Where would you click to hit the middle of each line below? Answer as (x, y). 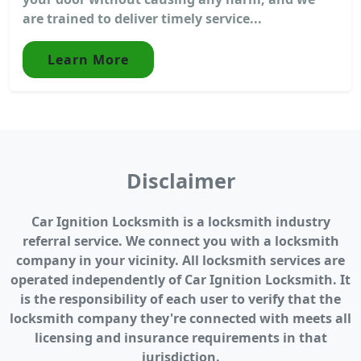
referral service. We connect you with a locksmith (180, 241)
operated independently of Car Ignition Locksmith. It (180, 280)
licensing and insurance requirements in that (180, 338)
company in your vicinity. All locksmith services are (180, 261)
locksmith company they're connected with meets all (180, 319)
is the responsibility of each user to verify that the (180, 299)
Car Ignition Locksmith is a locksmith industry (180, 222)
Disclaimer (180, 181)
